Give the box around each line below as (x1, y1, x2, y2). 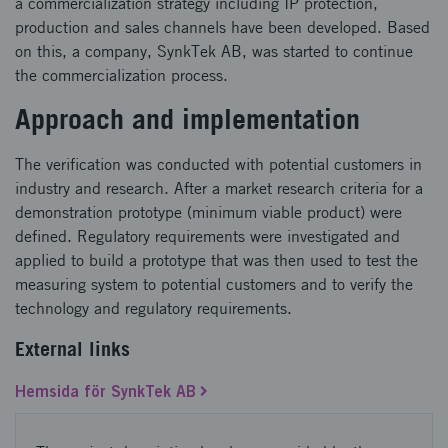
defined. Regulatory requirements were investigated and (15, 227, 400, 246)
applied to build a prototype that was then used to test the (15, 251, 418, 270)
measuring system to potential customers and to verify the (15, 275, 413, 294)
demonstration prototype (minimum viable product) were (15, 203, 402, 222)
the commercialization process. (15, 66, 228, 85)
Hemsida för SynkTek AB (15, 381, 196, 401)
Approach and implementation (15, 102, 360, 135)
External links (15, 337, 130, 361)
